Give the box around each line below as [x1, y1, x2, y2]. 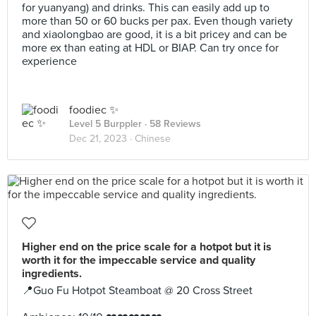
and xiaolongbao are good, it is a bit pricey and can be [22, 28, 287, 42]
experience [22, 54, 77, 68]
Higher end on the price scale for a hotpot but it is [22, 240, 272, 254]
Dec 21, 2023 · [69, 133, 135, 145]
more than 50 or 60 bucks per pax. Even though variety [22, 14, 293, 28]
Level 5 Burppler [69, 118, 142, 130]
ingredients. [22, 267, 82, 281]
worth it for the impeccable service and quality [22, 253, 255, 267]
